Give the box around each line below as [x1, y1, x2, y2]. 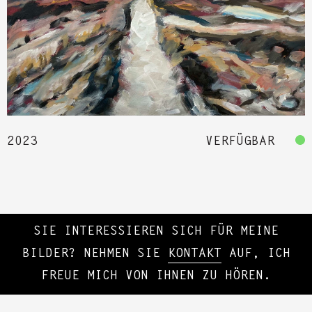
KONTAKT [167, 248, 221, 261]
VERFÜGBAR [205, 136, 274, 149]
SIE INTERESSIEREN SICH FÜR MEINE [33, 226, 279, 239]
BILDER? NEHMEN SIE [22, 248, 168, 261]
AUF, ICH [221, 248, 290, 261]
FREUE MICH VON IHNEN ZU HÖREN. [41, 270, 271, 283]
